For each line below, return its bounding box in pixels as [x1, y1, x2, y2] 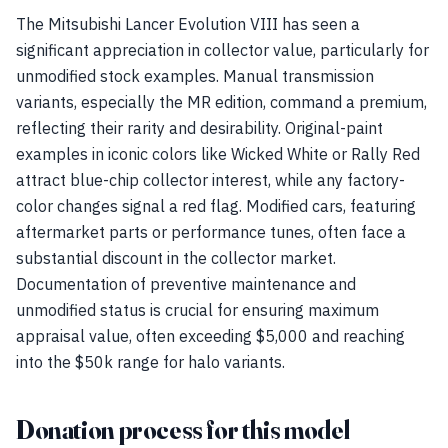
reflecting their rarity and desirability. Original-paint [16, 118, 383, 138]
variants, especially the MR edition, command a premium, [16, 92, 427, 112]
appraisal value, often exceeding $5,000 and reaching [16, 326, 405, 346]
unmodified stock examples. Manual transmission [16, 66, 374, 86]
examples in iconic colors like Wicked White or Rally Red [16, 144, 420, 164]
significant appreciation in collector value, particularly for [16, 40, 429, 60]
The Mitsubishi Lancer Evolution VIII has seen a [16, 14, 360, 34]
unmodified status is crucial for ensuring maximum [16, 300, 379, 320]
